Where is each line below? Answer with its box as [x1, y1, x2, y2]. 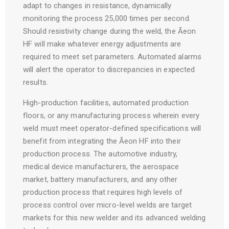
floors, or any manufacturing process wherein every [23, 111, 200, 120]
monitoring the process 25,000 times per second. [23, 14, 191, 23]
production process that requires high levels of [23, 188, 182, 197]
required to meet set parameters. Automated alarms [23, 52, 201, 61]
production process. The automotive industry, [23, 149, 178, 158]
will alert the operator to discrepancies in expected [23, 65, 195, 74]
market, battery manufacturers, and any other [23, 175, 178, 184]
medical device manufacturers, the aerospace [23, 162, 179, 171]
